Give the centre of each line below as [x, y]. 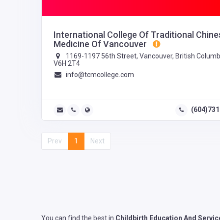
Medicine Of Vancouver [101, 44]
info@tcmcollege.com [100, 75]
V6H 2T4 [67, 64]
